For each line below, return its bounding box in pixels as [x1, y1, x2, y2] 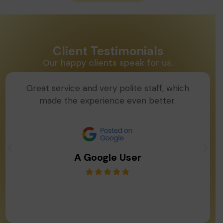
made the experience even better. [39, 95, 176, 106]
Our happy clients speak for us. [42, 57, 173, 69]
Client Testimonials [52, 43, 163, 59]
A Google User [74, 151, 141, 164]
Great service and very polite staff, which [26, 83, 189, 94]
